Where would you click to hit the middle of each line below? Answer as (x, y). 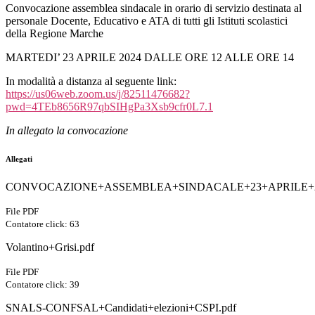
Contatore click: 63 (43, 224)
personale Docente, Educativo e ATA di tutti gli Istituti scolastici (147, 21)
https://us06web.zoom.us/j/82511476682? (98, 94)
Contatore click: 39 (43, 285)
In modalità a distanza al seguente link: (91, 82)
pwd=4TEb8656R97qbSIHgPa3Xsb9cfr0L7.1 (109, 107)
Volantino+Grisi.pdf (50, 247)
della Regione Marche (54, 34)
